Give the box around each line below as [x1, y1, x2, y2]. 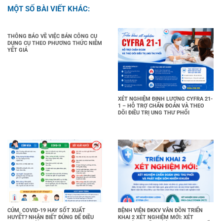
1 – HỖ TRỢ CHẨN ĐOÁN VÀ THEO [118, 102, 204, 109]
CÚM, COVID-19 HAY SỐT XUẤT [7, 207, 85, 214]
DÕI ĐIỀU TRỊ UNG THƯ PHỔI [118, 109, 189, 116]
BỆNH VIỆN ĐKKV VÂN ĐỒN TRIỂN [118, 207, 203, 214]
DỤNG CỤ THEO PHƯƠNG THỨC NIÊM [7, 40, 102, 47]
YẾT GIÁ [7, 47, 28, 54]
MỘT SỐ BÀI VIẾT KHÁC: [7, 4, 90, 14]
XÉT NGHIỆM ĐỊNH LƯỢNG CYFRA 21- [118, 95, 213, 102]
